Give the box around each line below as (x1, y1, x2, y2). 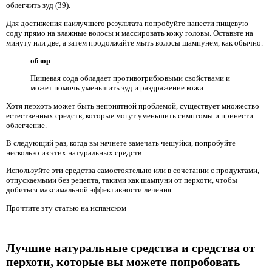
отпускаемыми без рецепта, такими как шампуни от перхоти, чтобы (6, 175, 237, 185)
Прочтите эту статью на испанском (6, 203, 126, 212)
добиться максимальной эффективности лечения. (6, 185, 173, 195)
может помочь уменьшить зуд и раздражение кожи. (30, 83, 205, 93)
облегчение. (6, 120, 47, 130)
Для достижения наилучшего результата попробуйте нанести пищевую (6, 18, 248, 28)
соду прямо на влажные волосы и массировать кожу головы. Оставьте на (6, 28, 253, 38)
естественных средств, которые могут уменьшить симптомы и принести (6, 110, 253, 120)
